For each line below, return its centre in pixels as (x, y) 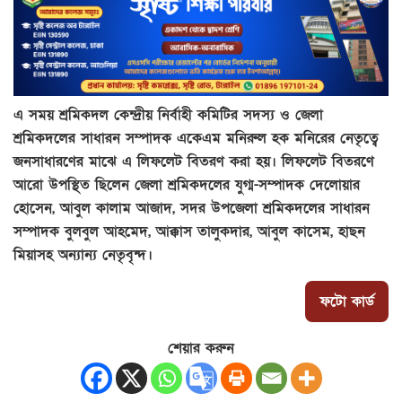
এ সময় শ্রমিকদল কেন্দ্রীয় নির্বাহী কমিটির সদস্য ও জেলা (168, 114)
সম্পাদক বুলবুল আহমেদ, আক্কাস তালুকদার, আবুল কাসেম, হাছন (189, 231)
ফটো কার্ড (347, 301)
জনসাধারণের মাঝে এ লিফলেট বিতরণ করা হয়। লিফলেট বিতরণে (194, 161)
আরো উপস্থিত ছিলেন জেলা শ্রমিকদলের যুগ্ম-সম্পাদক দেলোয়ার (187, 184)
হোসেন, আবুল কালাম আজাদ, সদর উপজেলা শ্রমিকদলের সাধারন (192, 208)
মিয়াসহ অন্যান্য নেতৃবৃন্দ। (83, 254)
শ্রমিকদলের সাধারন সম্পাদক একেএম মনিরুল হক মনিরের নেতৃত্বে (196, 138)
